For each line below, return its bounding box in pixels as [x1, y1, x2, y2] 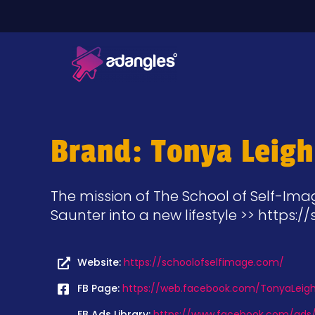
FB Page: [77, 281, 122, 295]
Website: [77, 255, 124, 269]
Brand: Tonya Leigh [51, 132, 314, 171]
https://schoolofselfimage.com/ [123, 255, 284, 269]
